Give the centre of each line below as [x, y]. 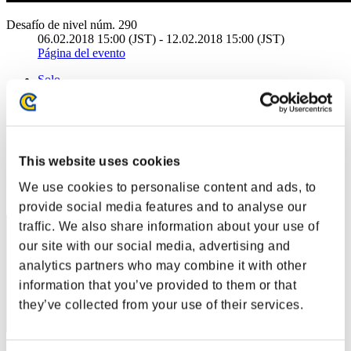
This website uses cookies [100, 161]
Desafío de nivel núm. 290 [72, 24]
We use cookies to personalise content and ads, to [168, 187]
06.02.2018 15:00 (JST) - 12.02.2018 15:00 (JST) [161, 38]
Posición [27, 181]
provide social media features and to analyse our [163, 207]
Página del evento [81, 52]
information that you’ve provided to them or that [157, 285]
